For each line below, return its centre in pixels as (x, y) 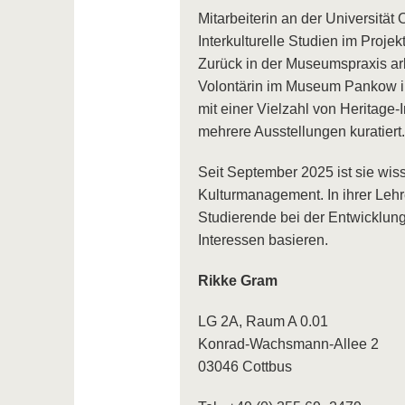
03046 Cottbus (245, 367)
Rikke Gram (237, 281)
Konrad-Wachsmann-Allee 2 (288, 344)
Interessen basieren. (263, 240)
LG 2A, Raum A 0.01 (263, 322)
